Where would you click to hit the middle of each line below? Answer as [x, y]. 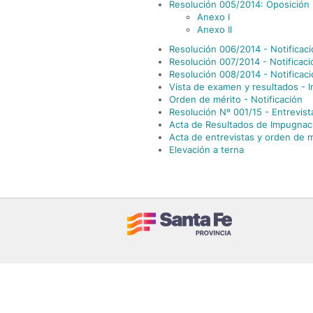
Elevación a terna [206, 150]
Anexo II [214, 29]
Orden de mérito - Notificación [236, 99]
